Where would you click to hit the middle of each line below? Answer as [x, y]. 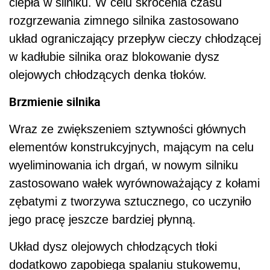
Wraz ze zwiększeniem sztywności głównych [127, 129]
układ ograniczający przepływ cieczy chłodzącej [135, 38]
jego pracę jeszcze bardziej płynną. [102, 219]
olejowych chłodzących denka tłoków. [108, 74]
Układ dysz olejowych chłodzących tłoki [113, 246]
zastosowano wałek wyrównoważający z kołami [134, 183]
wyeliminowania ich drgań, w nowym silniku [124, 165]
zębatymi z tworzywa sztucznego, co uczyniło [130, 201]
